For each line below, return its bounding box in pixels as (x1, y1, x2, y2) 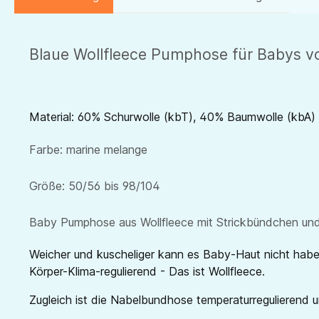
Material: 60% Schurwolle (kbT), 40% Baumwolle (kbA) (29, 109, 315, 124)
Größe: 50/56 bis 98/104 (29, 178, 160, 193)
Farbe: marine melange (29, 142, 147, 157)
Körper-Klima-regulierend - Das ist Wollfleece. (29, 263, 265, 278)
